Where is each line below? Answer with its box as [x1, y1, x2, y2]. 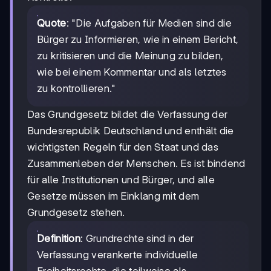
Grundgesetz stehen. [27, 206, 125, 218]
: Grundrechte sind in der [80, 232, 194, 244]
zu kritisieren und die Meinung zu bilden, [37, 49, 224, 62]
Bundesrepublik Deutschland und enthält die [27, 124, 234, 137]
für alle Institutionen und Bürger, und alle [27, 173, 215, 186]
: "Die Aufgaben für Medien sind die [66, 16, 232, 29]
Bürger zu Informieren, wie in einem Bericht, [37, 33, 239, 45]
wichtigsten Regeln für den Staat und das [27, 140, 218, 153]
